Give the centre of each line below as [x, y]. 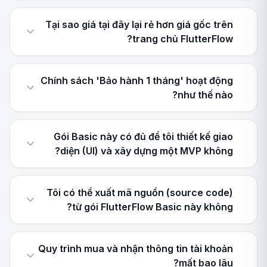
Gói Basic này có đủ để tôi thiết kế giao [143, 136]
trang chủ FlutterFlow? [183, 39]
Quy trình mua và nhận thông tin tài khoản [136, 249]
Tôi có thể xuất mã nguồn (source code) [140, 193]
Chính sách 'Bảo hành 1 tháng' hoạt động [137, 80]
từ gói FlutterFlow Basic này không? [153, 207]
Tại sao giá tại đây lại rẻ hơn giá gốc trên [139, 24]
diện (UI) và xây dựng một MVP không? [147, 151]
